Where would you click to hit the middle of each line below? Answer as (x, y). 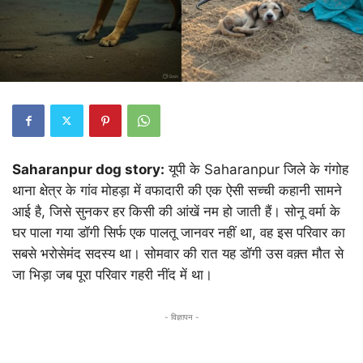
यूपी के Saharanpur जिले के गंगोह (256, 169)
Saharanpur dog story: (88, 169)
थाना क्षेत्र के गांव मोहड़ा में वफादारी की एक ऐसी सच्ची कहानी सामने (177, 190)
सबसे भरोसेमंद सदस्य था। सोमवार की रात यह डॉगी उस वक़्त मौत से (178, 253)
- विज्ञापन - (181, 316)
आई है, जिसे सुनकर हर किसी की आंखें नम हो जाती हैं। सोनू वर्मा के (176, 211)
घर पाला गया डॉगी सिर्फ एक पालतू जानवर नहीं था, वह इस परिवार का (179, 232)
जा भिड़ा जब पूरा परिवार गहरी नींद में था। (112, 274)
